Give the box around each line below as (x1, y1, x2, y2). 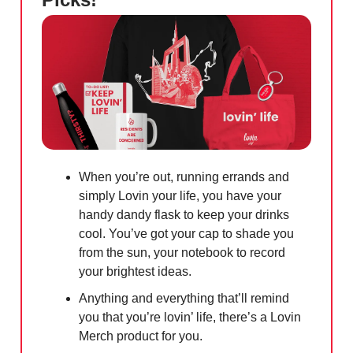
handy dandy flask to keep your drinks (79, 208, 289, 222)
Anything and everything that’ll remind (79, 292, 289, 306)
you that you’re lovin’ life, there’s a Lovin (79, 310, 301, 325)
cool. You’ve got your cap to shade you (79, 227, 294, 241)
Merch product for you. (79, 329, 210, 344)
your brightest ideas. (79, 265, 199, 279)
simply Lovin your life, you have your (79, 189, 281, 203)
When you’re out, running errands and (79, 170, 289, 184)
